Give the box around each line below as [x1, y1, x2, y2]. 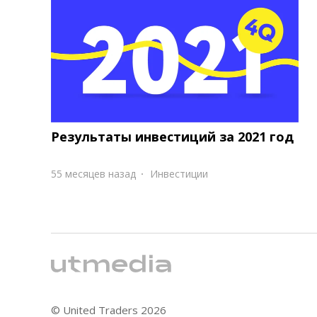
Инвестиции [150, 166, 208, 180]
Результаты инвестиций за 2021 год [51, 127, 294, 145]
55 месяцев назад [51, 166, 136, 180]
